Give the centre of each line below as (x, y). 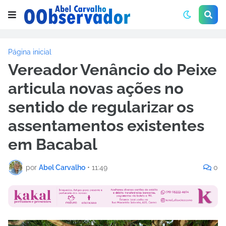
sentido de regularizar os (101, 107)
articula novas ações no (96, 88)
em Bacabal (53, 144)
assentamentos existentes (106, 126)
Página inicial (30, 52)
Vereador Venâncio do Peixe (112, 70)
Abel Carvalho (62, 167)
